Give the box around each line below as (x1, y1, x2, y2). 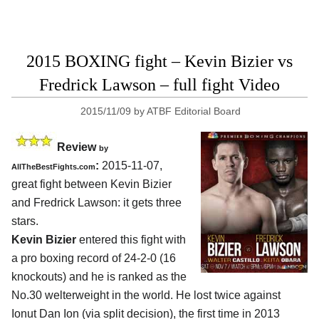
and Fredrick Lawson (11, 196, 117, 209)
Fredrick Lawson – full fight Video (39, 75, 280, 94)
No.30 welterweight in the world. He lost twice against (11, 288, 281, 301)
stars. (11, 214, 38, 227)
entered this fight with (76, 233, 186, 246)
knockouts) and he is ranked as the (11, 270, 187, 283)
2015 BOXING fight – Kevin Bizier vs (26, 52, 293, 70)
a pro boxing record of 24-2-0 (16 (11, 251, 176, 264)
